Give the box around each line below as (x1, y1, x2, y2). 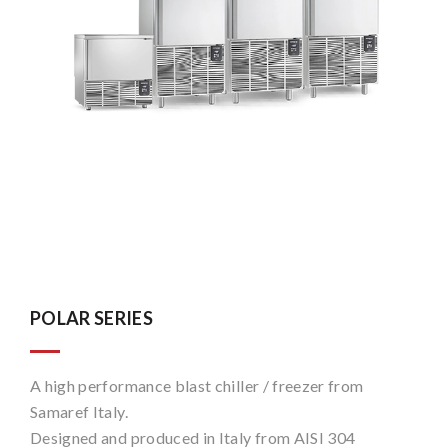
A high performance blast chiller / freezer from (30, 376, 364, 396)
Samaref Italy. (30, 402, 128, 422)
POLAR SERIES (30, 307, 154, 330)
